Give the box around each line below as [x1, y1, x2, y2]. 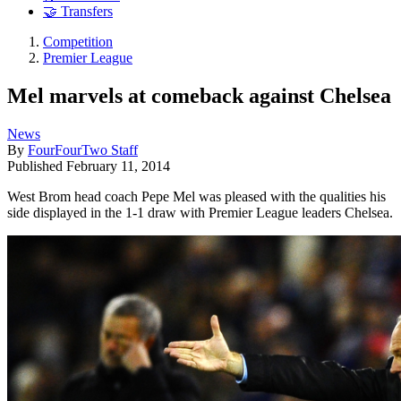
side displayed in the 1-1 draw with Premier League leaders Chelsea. [7, 204, 393, 220]
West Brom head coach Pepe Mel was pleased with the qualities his [7, 188, 386, 204]
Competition [43, 34, 113, 50]
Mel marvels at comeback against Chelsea [7, 83, 391, 107]
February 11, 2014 [66, 158, 170, 174]
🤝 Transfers [43, 4, 113, 20]
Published [7, 158, 66, 174]
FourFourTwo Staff [28, 141, 138, 158]
